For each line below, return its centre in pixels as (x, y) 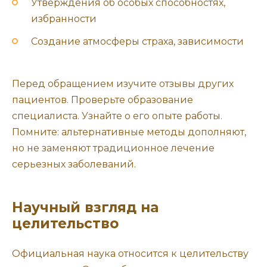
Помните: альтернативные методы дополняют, (129, 132)
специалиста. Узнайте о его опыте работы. (117, 116)
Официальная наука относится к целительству (130, 253)
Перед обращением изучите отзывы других (123, 83)
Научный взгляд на (85, 207)
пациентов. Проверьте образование (103, 100)
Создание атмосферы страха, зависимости (137, 42)
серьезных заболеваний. (74, 164)
